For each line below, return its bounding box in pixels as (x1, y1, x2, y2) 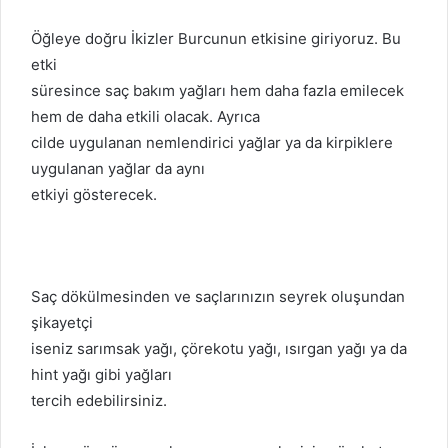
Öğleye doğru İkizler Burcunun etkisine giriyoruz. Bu (31, 28, 401, 48)
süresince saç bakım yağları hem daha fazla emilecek (31, 80, 404, 100)
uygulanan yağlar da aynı (31, 158, 205, 178)
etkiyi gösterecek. (31, 184, 157, 204)
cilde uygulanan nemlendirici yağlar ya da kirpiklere (31, 132, 393, 152)
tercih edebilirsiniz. (31, 390, 167, 410)
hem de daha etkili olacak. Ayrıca (31, 106, 260, 126)
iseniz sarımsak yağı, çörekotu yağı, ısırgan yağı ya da (31, 338, 407, 358)
